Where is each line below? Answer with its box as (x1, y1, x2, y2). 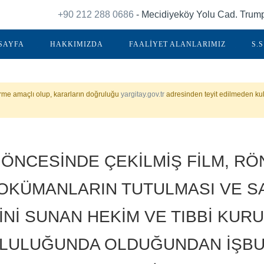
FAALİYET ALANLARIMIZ (129, 40, 226, 48)
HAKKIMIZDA (50, 40, 103, 48)
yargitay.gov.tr (121, 90, 164, 98)
